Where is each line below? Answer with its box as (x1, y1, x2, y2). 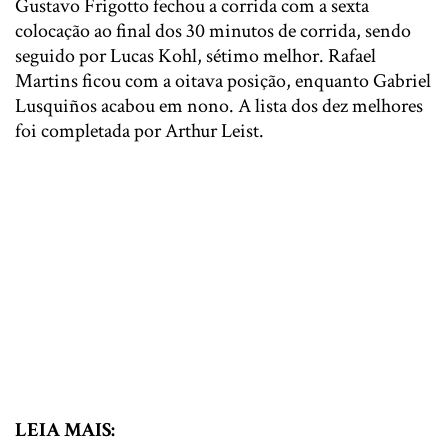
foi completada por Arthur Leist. (15, 117, 264, 144)
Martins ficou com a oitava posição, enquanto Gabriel (15, 67, 431, 94)
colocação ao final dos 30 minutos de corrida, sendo (15, 17, 411, 44)
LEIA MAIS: (15, 416, 115, 443)
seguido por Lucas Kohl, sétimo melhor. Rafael (15, 42, 376, 69)
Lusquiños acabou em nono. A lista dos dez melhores (15, 92, 423, 119)
